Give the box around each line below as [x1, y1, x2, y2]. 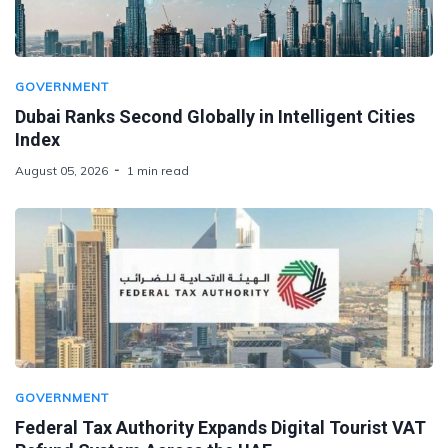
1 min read [127, 162, 189, 178]
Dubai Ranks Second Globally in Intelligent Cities [15, 105, 415, 127]
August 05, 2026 [15, 162, 108, 178]
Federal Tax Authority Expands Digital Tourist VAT [15, 416, 426, 438]
